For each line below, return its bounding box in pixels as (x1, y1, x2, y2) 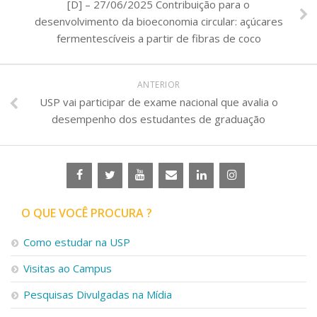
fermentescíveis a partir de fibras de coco (56, 30, 261, 45)
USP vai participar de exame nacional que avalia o (39, 94, 278, 109)
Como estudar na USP (23, 234, 130, 249)
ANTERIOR (137, 78, 180, 91)
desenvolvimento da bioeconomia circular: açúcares (34, 13, 283, 28)
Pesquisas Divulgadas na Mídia (23, 287, 172, 301)
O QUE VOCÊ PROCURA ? (21, 204, 152, 221)
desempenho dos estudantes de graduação (52, 111, 265, 126)
